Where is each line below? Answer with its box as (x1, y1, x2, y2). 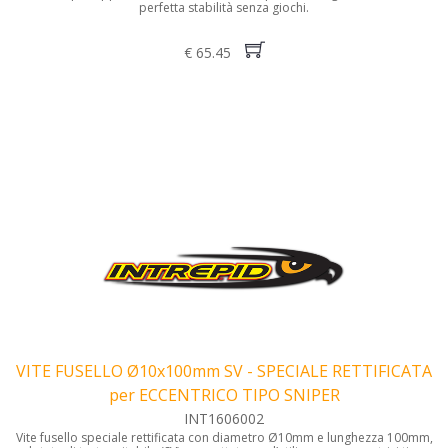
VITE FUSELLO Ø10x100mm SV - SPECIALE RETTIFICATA (16, 360, 432, 383)
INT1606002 (184, 409, 264, 429)
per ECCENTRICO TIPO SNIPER (108, 384, 340, 407)
